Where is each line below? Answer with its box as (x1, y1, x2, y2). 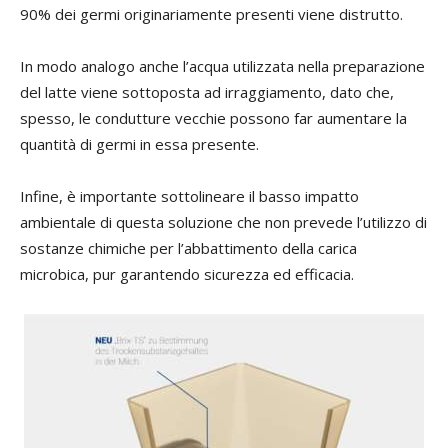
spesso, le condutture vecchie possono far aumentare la (20, 108, 407, 129)
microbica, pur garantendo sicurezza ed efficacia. (20, 264, 354, 285)
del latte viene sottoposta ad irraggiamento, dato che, (20, 82, 394, 103)
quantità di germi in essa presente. (20, 134, 259, 155)
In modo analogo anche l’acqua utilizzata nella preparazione (20, 56, 425, 77)
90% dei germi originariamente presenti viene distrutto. (20, 4, 403, 25)
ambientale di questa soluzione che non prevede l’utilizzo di (20, 212, 427, 233)
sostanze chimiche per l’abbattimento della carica (20, 238, 357, 259)
